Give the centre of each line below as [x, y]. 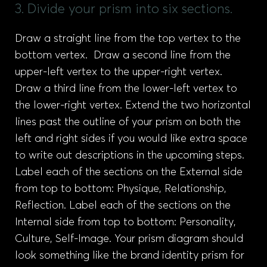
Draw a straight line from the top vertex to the [128, 39]
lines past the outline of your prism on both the [128, 122]
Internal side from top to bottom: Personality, [125, 222]
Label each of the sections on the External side [129, 172]
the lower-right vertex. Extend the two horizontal [133, 105]
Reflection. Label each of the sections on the [123, 206]
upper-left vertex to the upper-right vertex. [120, 72]
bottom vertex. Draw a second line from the [123, 55]
